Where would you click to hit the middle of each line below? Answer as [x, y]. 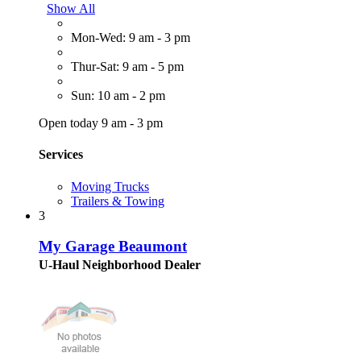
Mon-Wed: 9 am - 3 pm [131, 38]
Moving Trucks [110, 186]
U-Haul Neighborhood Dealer [120, 265]
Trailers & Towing [118, 201]
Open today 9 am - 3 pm [101, 123]
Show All [71, 9]
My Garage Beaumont [113, 247]
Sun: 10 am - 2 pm [118, 96]
